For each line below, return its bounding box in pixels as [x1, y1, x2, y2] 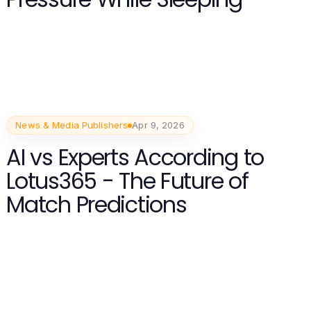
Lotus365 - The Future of [6, 165, 249, 197]
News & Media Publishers [15, 119, 128, 131]
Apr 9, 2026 [132, 119, 185, 131]
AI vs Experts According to [6, 142, 264, 174]
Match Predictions [6, 189, 187, 221]
